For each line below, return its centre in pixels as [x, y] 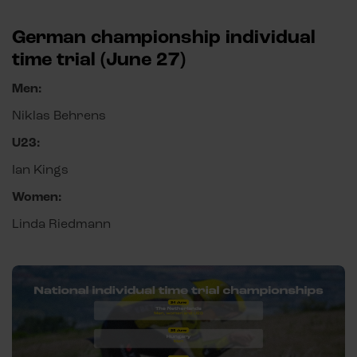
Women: [37, 197]
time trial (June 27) [99, 60]
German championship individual [164, 37]
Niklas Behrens [59, 116]
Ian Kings [40, 170]
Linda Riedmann [61, 224]
